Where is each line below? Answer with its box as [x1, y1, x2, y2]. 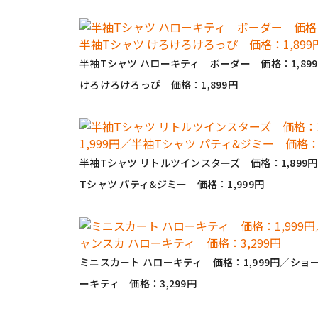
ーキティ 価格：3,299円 [79, 276, 197, 290]
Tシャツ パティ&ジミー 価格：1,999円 [79, 177, 265, 191]
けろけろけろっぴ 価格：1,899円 [79, 77, 238, 92]
